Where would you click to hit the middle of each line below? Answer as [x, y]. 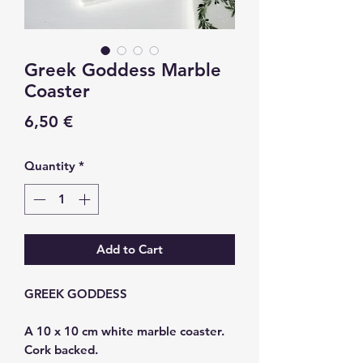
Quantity [50, 165]
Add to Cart [130, 250]
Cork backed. [61, 350]
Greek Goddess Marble [123, 70]
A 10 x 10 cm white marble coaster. [124, 331]
